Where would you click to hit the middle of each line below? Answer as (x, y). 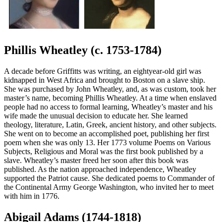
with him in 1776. (32, 196)
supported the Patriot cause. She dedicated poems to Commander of (109, 178)
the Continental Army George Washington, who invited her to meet (109, 187)
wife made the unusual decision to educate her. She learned (96, 115)
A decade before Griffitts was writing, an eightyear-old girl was (103, 71)
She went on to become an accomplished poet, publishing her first (107, 133)
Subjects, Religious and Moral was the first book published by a (104, 151)
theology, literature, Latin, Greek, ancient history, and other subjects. (110, 124)
